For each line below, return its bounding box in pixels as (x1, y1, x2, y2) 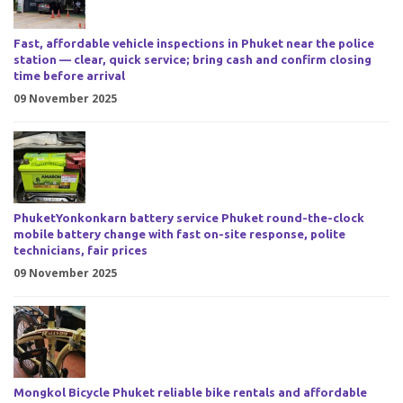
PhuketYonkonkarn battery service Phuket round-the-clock (13, 211, 364, 226)
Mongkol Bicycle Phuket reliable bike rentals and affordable (13, 386, 367, 400)
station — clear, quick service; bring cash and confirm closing (13, 53, 372, 67)
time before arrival (13, 69, 125, 84)
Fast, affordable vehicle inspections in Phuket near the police (13, 37, 374, 51)
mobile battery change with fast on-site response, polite (13, 228, 345, 242)
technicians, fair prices (13, 244, 148, 258)
